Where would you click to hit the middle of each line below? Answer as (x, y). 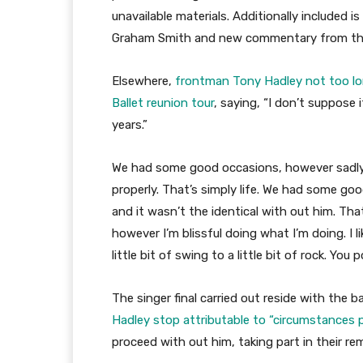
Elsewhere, (143, 81)
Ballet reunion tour (163, 103)
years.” (130, 125)
